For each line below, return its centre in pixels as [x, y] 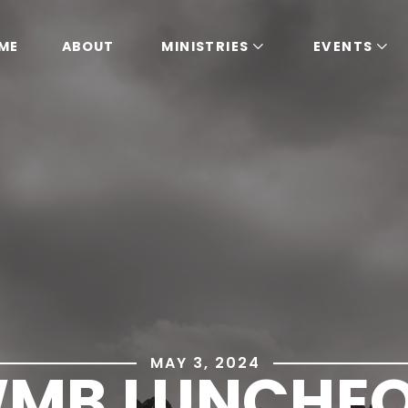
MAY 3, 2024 [205, 363]
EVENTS [343, 46]
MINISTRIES [205, 46]
